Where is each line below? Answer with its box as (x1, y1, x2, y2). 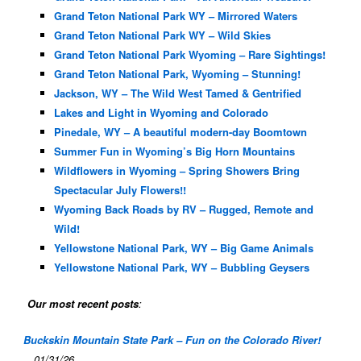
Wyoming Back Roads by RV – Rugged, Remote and (53, 201, 313, 217)
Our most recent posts (27, 295, 139, 311)
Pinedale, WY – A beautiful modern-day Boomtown (53, 123, 307, 139)
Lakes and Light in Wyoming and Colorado (53, 104, 268, 120)
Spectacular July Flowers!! (53, 181, 186, 197)
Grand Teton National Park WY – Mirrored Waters (53, 7, 297, 23)
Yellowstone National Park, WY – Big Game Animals (53, 239, 313, 255)
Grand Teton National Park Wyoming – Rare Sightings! (53, 46, 326, 62)
